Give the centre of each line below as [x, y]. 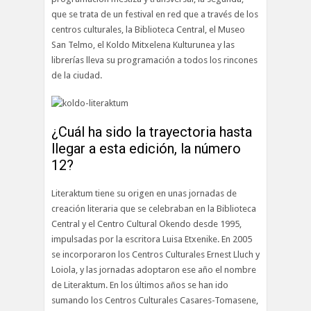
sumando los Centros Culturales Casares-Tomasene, [155, 300]
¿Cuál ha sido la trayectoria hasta [152, 132]
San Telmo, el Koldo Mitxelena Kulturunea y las [143, 45]
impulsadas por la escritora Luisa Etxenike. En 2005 [152, 239]
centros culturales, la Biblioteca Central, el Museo [148, 30]
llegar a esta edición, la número [146, 149]
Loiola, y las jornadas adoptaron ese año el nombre [154, 270]
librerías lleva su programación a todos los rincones [154, 60]
